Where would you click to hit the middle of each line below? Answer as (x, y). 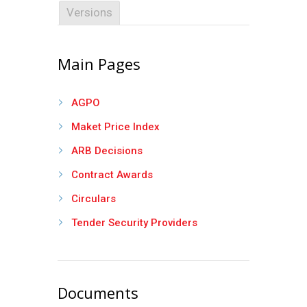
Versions (89, 12)
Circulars (94, 199)
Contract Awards (112, 175)
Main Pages (99, 64)
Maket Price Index (115, 127)
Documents (98, 293)
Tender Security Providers (134, 223)
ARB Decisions (107, 151)
